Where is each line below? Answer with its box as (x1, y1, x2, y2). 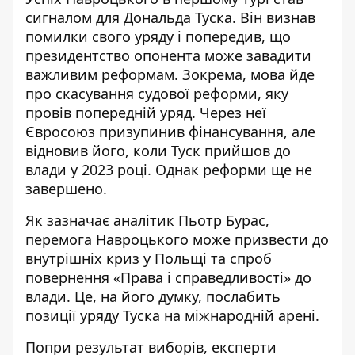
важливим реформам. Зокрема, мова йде (25, 65, 315, 84)
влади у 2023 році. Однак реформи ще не (25, 160, 312, 179)
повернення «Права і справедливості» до (25, 268, 311, 287)
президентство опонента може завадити (25, 46, 311, 65)
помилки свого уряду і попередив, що (25, 27, 291, 46)
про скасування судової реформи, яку (25, 84, 288, 103)
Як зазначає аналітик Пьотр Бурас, (25, 211, 269, 230)
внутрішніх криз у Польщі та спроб (25, 249, 272, 268)
